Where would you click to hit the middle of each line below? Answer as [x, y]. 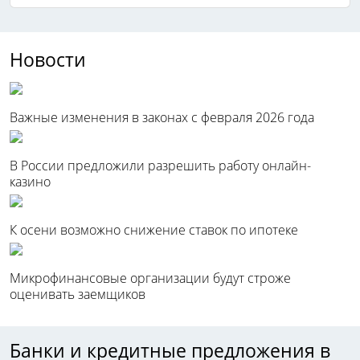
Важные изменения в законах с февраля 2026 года [162, 118]
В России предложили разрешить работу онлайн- [160, 166]
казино [30, 182]
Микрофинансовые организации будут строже [150, 278]
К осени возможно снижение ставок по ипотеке [154, 230]
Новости [48, 60]
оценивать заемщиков [78, 295]
